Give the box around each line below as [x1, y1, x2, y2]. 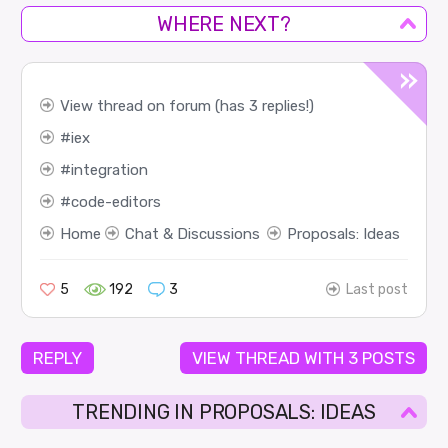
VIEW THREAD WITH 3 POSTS [191, 348, 415, 369]
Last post [346, 281, 409, 299]
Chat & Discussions [124, 225, 260, 244]
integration [70, 161, 148, 180]
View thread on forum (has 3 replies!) [59, 97, 314, 116]
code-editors [70, 193, 161, 212]
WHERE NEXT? [157, 12, 291, 37]
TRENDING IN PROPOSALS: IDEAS [72, 400, 376, 425]
